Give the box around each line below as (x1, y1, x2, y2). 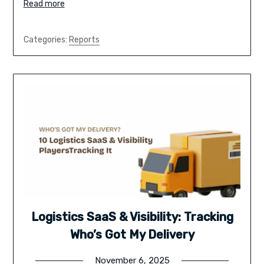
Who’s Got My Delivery (70, 227, 194, 242)
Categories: (23, 34, 69, 45)
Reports (68, 34, 100, 45)
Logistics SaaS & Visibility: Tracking (31, 210, 233, 225)
